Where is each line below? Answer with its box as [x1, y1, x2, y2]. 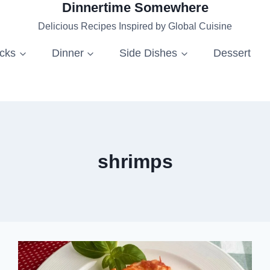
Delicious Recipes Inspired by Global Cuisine [38, 21, 232, 31]
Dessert [213, 46, 251, 59]
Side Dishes [119, 46, 178, 59]
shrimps [97, 151, 173, 172]
